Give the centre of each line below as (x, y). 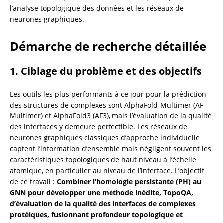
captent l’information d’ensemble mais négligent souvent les (111, 148)
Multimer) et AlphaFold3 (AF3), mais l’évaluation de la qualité (111, 115)
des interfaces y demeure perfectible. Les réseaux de (99, 126)
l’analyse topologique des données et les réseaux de (97, 8)
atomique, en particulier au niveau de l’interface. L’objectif (107, 170)
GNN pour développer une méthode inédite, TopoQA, (102, 192)
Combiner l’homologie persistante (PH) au (129, 181)
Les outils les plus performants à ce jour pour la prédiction (108, 94)
